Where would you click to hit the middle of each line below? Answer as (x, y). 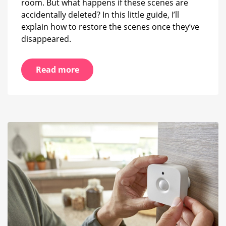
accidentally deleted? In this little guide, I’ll (100, 14)
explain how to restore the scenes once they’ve (110, 26)
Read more (57, 70)
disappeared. (46, 39)
